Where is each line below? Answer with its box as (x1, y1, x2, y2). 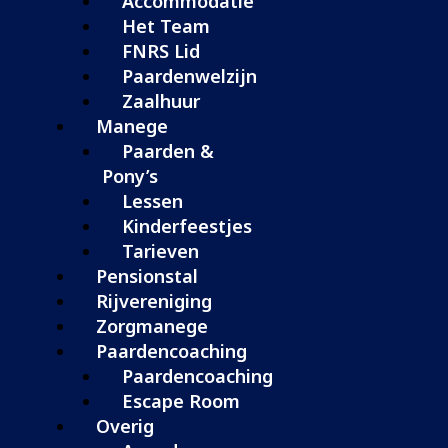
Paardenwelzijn (121, 63, 257, 88)
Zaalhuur (121, 88, 200, 113)
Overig (96, 413, 154, 438)
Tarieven (121, 238, 199, 263)
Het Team (121, 13, 210, 38)
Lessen (121, 188, 183, 213)
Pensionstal (96, 263, 198, 288)
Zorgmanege (96, 313, 208, 338)
